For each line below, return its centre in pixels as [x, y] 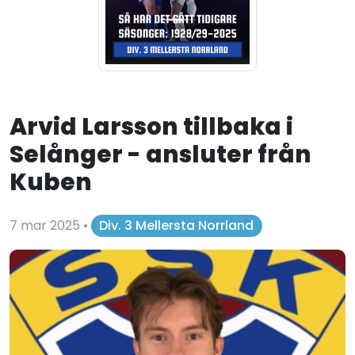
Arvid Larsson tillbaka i [151, 127]
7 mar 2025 [46, 226]
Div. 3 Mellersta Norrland [177, 226]
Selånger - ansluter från [160, 155]
